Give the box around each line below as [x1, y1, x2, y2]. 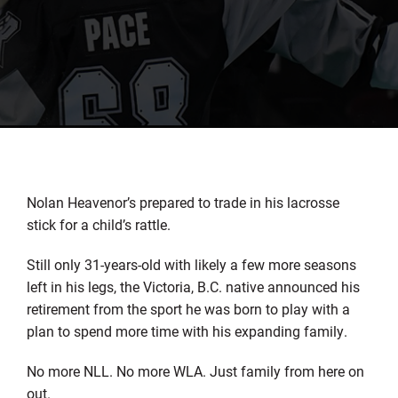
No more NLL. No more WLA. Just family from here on [26, 361, 364, 380]
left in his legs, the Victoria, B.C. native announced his [26, 276, 360, 296]
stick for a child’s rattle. [26, 214, 171, 234]
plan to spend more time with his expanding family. [26, 321, 347, 340]
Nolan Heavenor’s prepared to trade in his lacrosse [26, 192, 339, 211]
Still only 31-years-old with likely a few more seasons [26, 254, 356, 274]
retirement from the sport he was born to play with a [26, 298, 350, 318]
